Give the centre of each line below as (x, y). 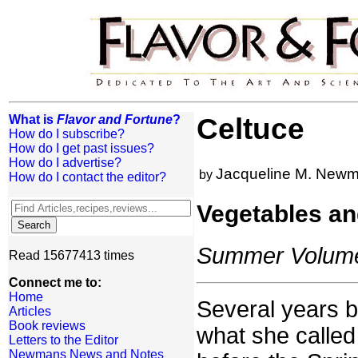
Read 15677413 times (72, 255)
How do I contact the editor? (88, 177)
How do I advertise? (65, 163)
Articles (30, 311)
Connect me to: (55, 282)
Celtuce (251, 129)
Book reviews (47, 326)
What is (33, 119)
